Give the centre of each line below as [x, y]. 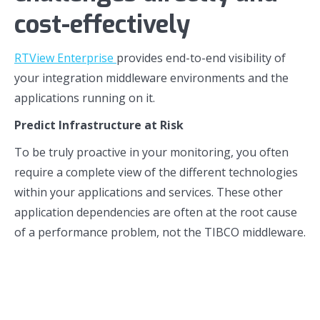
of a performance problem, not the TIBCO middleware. [160, 232]
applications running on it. [85, 98]
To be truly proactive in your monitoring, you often [151, 152]
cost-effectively [102, 25]
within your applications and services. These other [149, 192]
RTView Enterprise [65, 58]
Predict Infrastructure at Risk [99, 125]
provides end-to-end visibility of [201, 58]
